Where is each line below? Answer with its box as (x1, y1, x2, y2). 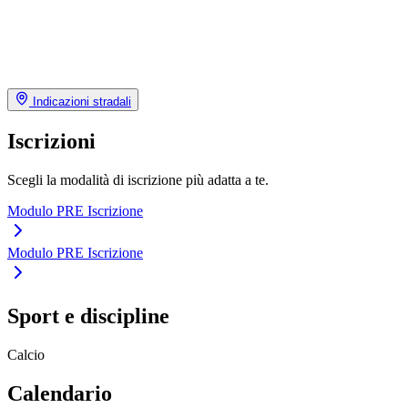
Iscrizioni (7, 128, 96, 153)
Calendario (7, 382, 112, 406)
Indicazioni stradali (29, 94, 131, 108)
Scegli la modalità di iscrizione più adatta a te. (7, 171, 269, 188)
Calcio (7, 347, 45, 363)
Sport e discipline (7, 304, 169, 329)
